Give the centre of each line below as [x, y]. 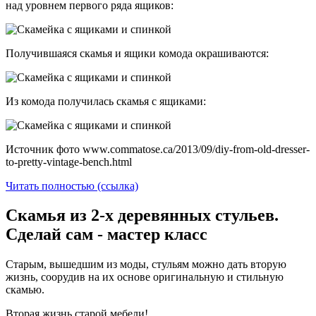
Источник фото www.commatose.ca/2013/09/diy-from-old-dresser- [158, 149]
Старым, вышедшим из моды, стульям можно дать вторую [146, 265]
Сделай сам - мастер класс [107, 235]
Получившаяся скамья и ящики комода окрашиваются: [137, 53]
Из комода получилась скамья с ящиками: [106, 101]
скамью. [25, 290]
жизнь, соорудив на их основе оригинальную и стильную [145, 277]
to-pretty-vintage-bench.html [69, 162]
